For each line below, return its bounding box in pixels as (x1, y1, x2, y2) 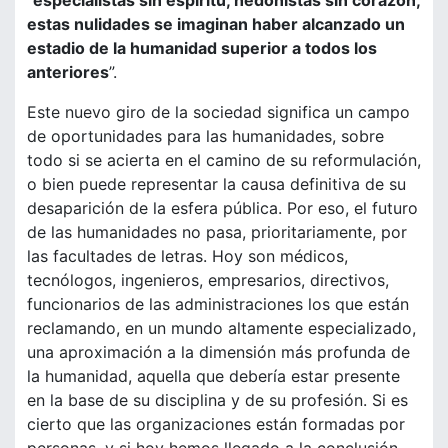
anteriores (27, 62, 109, 83)
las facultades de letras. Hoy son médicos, (27, 246, 348, 267)
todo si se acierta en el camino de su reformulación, (27, 150, 421, 171)
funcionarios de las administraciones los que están (27, 294, 409, 315)
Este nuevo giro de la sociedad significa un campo (27, 102, 410, 123)
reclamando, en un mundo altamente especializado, (27, 318, 416, 339)
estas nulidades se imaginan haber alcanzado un (27, 14, 405, 35)
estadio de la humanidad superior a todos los (27, 38, 377, 59)
